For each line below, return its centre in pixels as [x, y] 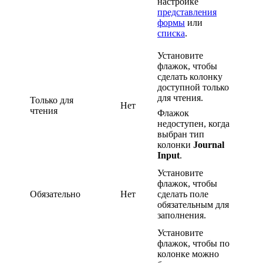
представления [187, 12]
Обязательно [55, 194]
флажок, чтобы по [193, 243]
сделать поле [183, 194]
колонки [175, 144]
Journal [209, 144]
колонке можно [188, 254]
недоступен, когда [193, 123]
